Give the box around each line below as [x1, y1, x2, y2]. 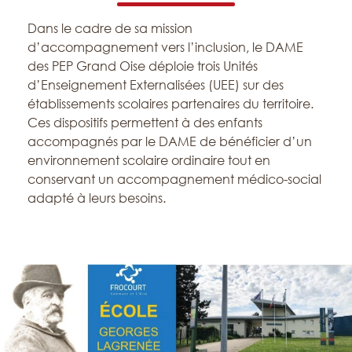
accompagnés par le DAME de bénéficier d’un [27, 134, 312, 149]
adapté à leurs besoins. [27, 190, 166, 206]
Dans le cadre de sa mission [27, 20, 192, 36]
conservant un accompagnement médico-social [27, 171, 321, 187]
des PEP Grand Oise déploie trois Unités [27, 58, 258, 74]
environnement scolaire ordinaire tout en [27, 152, 270, 168]
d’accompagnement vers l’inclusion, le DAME [27, 39, 303, 55]
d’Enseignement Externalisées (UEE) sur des [27, 77, 284, 93]
